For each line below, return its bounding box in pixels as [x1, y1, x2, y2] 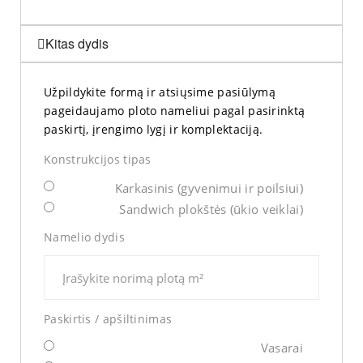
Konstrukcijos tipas [44, 152, 152, 168]
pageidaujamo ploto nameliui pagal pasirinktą [44, 103, 305, 119]
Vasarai [260, 340, 303, 357]
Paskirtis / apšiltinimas [44, 311, 173, 327]
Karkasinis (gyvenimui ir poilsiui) [114, 180, 303, 197]
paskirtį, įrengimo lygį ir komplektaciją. [44, 122, 263, 138]
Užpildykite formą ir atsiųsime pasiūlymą [44, 84, 276, 100]
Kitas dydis [45, 34, 109, 53]
